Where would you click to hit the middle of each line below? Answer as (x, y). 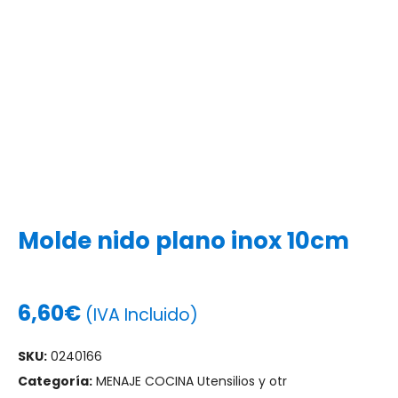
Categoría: (55, 381)
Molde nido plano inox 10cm (183, 241)
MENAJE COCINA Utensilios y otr (191, 381)
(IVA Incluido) (142, 315)
